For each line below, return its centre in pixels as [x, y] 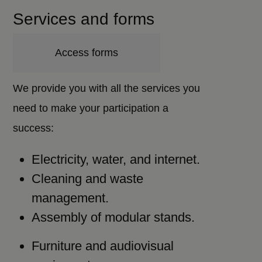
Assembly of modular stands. [113, 217]
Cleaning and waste [88, 179]
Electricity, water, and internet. [116, 159]
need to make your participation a [91, 108]
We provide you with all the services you [107, 88]
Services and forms [84, 19]
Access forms [87, 53]
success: [34, 128]
